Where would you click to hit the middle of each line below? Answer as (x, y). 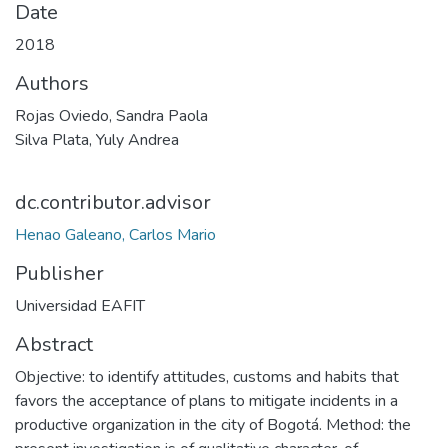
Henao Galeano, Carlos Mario (115, 235)
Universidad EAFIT (80, 306)
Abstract (54, 344)
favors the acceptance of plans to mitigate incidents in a (206, 401)
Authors (52, 83)
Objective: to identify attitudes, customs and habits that (207, 377)
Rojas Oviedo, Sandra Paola (111, 116)
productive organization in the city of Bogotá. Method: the (213, 425)
